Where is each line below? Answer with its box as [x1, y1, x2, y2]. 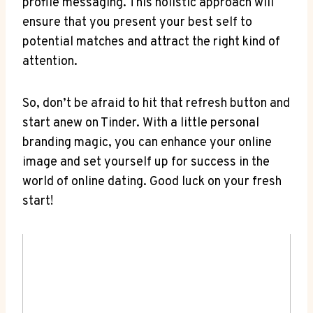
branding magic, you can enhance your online [22, 134, 272, 151]
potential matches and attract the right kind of [22, 34, 280, 50]
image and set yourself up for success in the [22, 154, 270, 170]
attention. [22, 53, 78, 70]
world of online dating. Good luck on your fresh [22, 173, 282, 190]
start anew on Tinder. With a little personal [22, 115, 259, 131]
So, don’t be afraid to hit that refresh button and [22, 95, 290, 112]
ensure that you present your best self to [22, 14, 252, 31]
